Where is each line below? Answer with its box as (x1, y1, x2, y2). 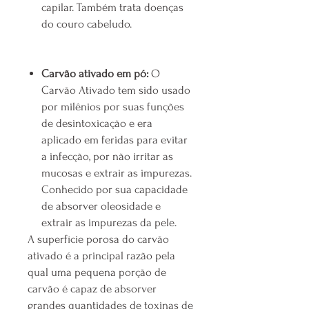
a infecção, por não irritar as (41, 150, 173, 163)
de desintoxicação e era (41, 117, 152, 130)
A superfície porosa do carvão (28, 232, 169, 246)
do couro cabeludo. (41, 17, 132, 31)
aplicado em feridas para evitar (41, 133, 188, 147)
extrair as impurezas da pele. (41, 216, 177, 230)
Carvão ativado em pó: (41, 67, 151, 81)
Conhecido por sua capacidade (41, 183, 188, 197)
